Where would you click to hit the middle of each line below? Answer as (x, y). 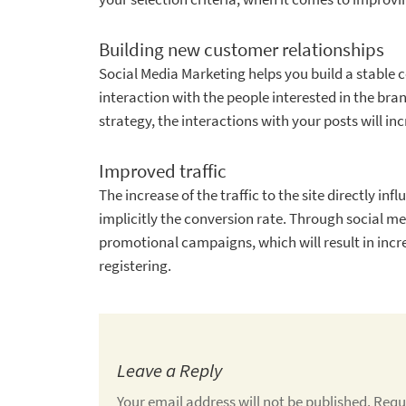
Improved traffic (163, 171)
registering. (135, 265)
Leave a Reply (169, 370)
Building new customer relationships (242, 49)
